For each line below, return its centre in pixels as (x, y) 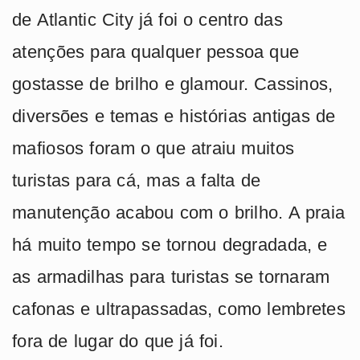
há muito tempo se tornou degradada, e (170, 244)
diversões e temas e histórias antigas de (174, 116)
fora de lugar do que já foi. (118, 341)
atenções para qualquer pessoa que (156, 51)
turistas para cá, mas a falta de (137, 180)
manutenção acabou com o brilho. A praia (179, 212)
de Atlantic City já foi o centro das (147, 19)
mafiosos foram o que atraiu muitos (153, 148)
